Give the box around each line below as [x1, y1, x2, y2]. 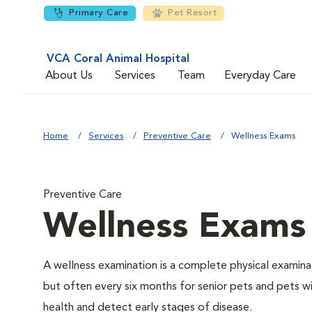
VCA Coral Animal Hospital [47, 54, 189, 65]
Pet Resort [168, 8, 217, 17]
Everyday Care [224, 70, 296, 81]
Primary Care [69, 8, 128, 17]
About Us [45, 70, 93, 81]
